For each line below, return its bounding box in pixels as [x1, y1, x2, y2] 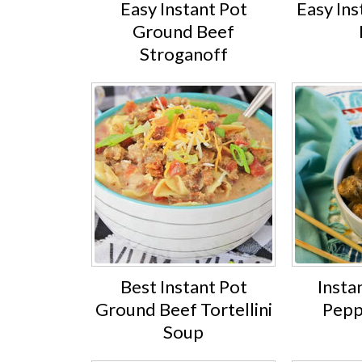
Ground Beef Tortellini [95, 298, 272, 320]
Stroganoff [139, 43, 228, 65]
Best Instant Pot [120, 276, 247, 297]
